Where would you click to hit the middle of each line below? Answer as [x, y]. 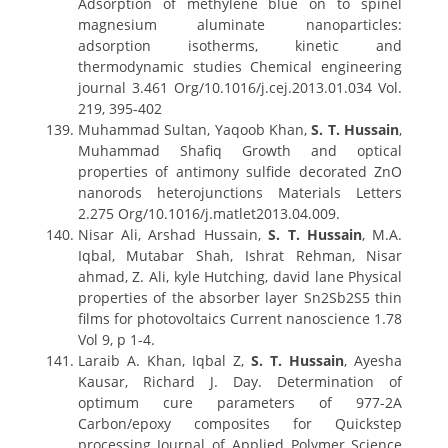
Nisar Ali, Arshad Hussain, [173, 234]
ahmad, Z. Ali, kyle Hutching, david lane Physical [240, 276]
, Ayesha [373, 360]
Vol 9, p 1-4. [116, 339]
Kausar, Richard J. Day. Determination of [240, 381]
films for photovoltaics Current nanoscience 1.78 [240, 318]
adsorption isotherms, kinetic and [240, 45]
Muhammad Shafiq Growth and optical [240, 150]
